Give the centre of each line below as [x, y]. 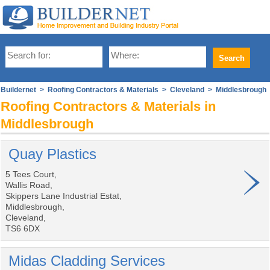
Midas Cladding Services [87, 261]
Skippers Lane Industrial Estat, [64, 196]
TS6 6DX [23, 228]
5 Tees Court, [31, 174]
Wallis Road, [29, 185]
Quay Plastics [52, 154]
